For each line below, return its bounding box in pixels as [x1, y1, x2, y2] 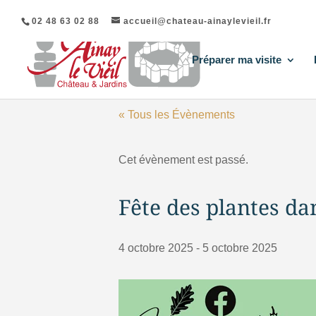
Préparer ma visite [192, 54, 281, 66]
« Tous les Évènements [119, 109, 235, 121]
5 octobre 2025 [202, 242, 277, 254]
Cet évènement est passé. [119, 154, 248, 166]
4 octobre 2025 [119, 242, 193, 254]
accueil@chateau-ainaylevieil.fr [123, 16, 272, 26]
